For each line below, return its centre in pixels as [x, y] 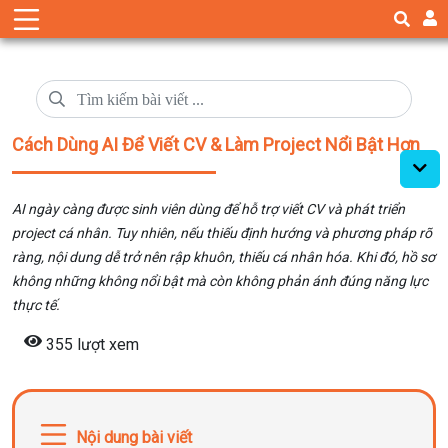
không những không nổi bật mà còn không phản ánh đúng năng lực [220, 281]
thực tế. [36, 305]
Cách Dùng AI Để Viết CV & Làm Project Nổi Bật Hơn [216, 144]
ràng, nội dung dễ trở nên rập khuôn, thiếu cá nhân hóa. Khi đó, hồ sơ [223, 257]
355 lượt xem [92, 344]
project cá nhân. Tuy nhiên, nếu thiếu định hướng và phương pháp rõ [222, 233]
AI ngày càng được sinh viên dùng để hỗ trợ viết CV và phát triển [208, 209]
